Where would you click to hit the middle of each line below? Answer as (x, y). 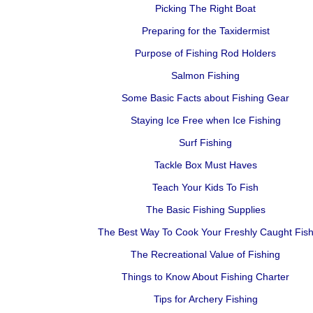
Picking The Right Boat (205, 8)
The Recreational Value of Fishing (205, 254)
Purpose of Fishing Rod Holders (205, 53)
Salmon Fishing (205, 75)
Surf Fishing (205, 143)
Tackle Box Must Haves (205, 165)
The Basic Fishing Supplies (205, 210)
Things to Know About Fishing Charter (205, 277)
